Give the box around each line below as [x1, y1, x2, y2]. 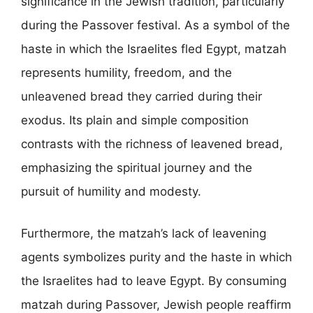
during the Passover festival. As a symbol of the [21, 18, 290, 32]
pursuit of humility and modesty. [21, 184, 201, 198]
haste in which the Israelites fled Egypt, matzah [21, 42, 286, 56]
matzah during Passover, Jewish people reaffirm [21, 297, 291, 312]
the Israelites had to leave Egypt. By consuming [21, 273, 286, 288]
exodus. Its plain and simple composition [21, 113, 249, 127]
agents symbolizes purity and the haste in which [21, 249, 292, 264]
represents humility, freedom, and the [21, 66, 232, 80]
